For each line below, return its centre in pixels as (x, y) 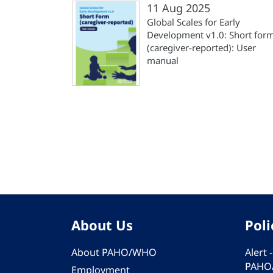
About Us (102, 225)
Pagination (92, 111)
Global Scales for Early (193, 22)
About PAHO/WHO (114, 252)
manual (163, 60)
